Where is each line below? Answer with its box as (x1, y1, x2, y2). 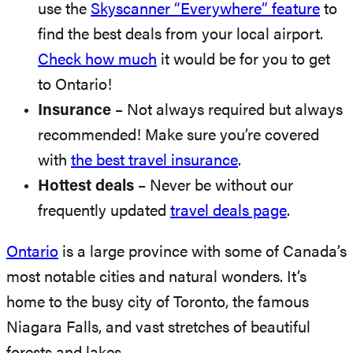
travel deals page (170, 203, 287, 220)
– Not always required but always (115, 102, 343, 119)
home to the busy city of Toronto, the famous (6, 295, 309, 311)
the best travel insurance (71, 153, 238, 169)
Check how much (38, 52, 157, 69)
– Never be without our (138, 178, 293, 195)
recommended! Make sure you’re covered (38, 128, 319, 144)
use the (38, 2, 91, 18)
